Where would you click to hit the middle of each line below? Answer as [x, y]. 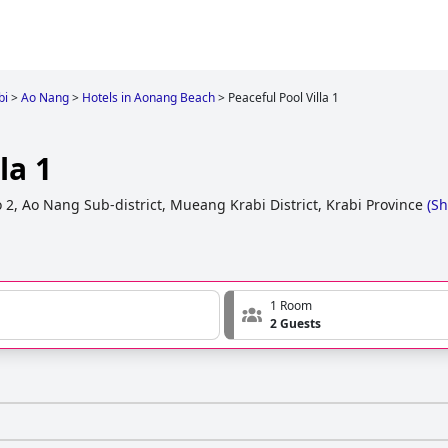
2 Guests [295, 324]
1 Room [291, 306]
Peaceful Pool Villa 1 [283, 97]
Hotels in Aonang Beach [148, 97]
